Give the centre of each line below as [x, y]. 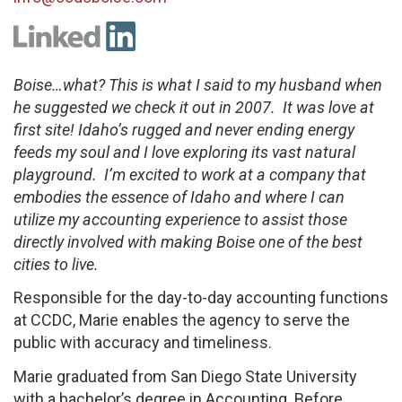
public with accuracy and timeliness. [143, 342]
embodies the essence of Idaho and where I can [179, 197]
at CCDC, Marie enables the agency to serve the [182, 320]
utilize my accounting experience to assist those [180, 219]
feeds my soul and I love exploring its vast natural [184, 152]
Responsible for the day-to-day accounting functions [201, 297]
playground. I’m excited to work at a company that [190, 174]
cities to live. [56, 264]
